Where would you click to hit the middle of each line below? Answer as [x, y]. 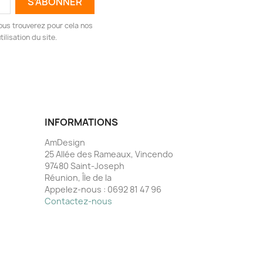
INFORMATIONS [81, 122]
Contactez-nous [78, 201]
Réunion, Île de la [78, 177]
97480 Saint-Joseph [85, 166]
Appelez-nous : [76, 189]
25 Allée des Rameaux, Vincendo [109, 154]
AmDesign [65, 142]
